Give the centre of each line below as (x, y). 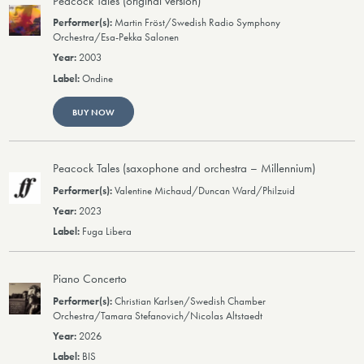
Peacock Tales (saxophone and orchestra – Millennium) (184, 169)
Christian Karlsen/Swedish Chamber (191, 301)
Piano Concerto (90, 279)
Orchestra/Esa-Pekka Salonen (116, 38)
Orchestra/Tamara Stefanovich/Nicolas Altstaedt (158, 316)
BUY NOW (93, 112)
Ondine (98, 78)
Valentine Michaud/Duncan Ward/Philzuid (205, 191)
